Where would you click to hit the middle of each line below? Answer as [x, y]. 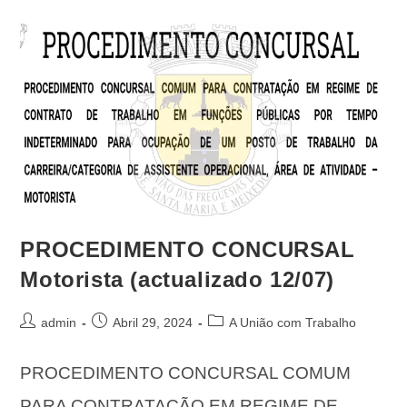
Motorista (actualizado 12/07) [177, 279]
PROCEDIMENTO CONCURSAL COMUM [186, 372]
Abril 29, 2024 [153, 322]
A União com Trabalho [293, 322]
